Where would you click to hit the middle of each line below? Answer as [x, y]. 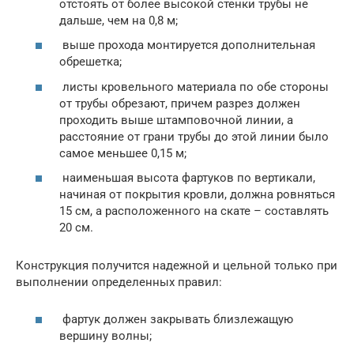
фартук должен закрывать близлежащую [176, 319]
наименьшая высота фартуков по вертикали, [187, 178]
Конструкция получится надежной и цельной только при [177, 266]
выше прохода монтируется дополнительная [187, 45]
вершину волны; [105, 335]
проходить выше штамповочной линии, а [176, 120]
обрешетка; [90, 62]
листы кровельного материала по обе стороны [194, 87]
